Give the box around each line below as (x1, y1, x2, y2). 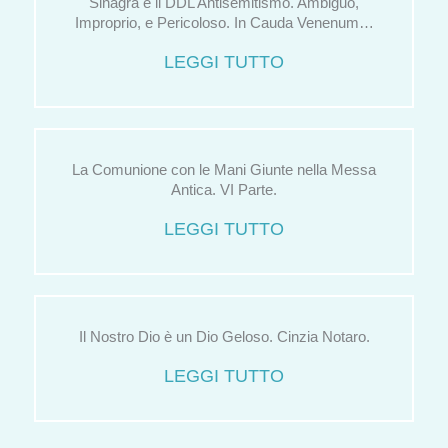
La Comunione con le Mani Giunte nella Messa (72, 161, 376, 178)
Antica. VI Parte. (171, 181, 277, 198)
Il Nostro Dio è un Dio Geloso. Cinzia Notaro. (78, 328, 370, 345)
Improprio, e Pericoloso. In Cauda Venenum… (74, 14, 374, 31)
